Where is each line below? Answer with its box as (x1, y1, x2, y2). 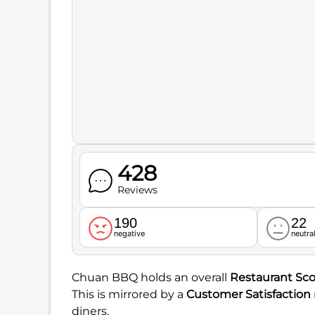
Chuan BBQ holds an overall (72, 270, 230, 284)
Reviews (117, 184, 157, 196)
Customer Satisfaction (186, 287, 311, 301)
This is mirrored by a (72, 287, 186, 301)
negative (113, 228, 145, 238)
